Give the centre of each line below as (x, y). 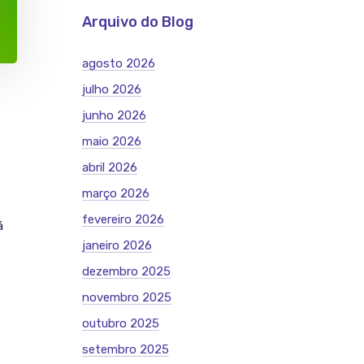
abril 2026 (110, 167)
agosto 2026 (119, 63)
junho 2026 (114, 115)
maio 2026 (112, 141)
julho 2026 (112, 89)
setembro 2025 (126, 349)
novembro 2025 (127, 297)
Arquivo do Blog (138, 22)
